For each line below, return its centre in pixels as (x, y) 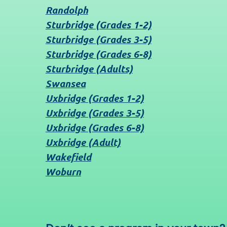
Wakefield (68, 157)
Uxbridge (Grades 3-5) (94, 113)
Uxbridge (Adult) (83, 142)
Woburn (63, 172)
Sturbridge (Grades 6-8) (98, 54)
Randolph (67, 10)
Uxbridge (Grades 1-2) (94, 98)
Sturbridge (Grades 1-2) (98, 25)
